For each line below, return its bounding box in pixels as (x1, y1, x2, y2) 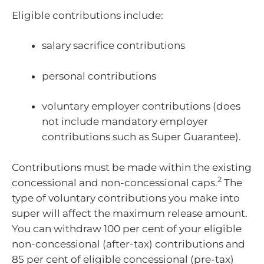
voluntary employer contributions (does (42, 100, 240, 112)
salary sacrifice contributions (42, 39, 185, 51)
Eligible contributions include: (12, 9, 163, 21)
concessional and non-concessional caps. (12, 176, 217, 189)
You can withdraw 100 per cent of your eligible (12, 222, 242, 235)
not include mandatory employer (42, 115, 208, 127)
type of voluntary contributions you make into (12, 192, 240, 204)
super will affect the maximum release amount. (12, 207, 247, 219)
